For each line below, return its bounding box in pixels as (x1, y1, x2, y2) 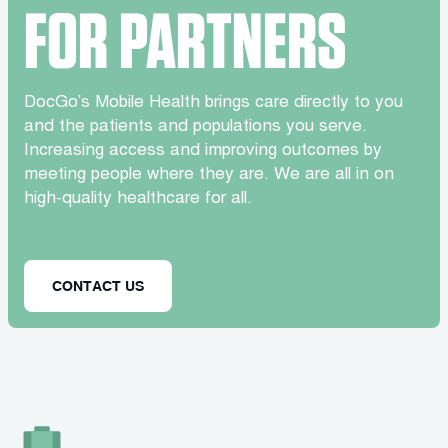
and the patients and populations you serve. (24, 119, 367, 136)
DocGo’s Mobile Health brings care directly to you (24, 95, 403, 112)
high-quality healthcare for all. (24, 191, 252, 208)
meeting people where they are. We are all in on (24, 167, 394, 184)
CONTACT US (52, 277, 144, 294)
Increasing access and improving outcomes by (24, 143, 382, 160)
